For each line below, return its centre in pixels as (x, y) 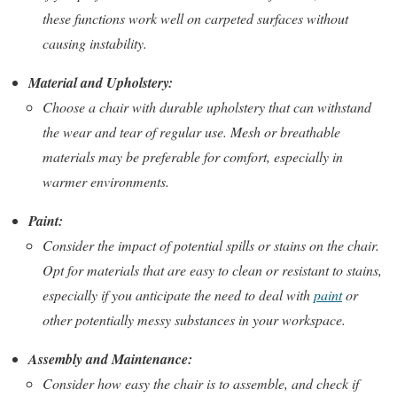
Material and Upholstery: (101, 83)
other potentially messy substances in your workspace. (194, 320)
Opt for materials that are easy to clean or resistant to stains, (212, 270)
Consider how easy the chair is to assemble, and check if (201, 384)
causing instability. (95, 43)
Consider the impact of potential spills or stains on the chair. (211, 245)
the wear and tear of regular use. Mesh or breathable (191, 132)
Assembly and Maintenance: (110, 359)
